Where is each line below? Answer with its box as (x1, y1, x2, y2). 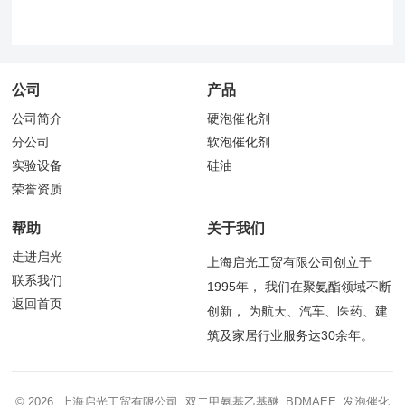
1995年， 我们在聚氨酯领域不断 (206, 280, 391, 295)
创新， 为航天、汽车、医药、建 (206, 305, 388, 319)
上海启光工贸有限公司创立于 (206, 256, 372, 270)
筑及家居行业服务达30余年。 (206, 329, 373, 344)
